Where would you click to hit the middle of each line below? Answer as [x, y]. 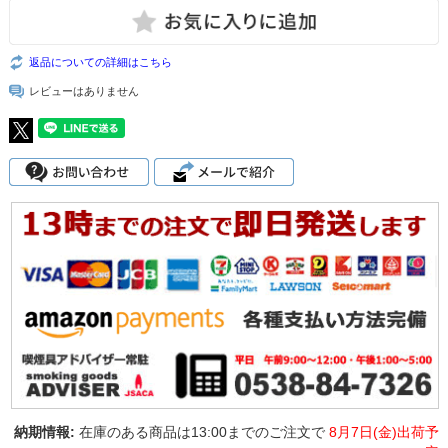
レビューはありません [83, 91]
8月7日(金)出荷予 [384, 432]
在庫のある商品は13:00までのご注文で [204, 432]
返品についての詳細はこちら [100, 62]
